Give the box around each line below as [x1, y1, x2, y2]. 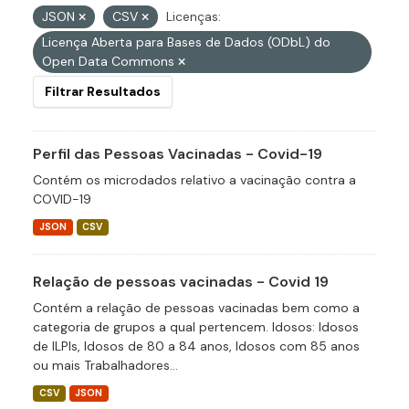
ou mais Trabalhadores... [33, 357, 178, 373]
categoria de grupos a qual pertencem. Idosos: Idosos [33, 319, 359, 335]
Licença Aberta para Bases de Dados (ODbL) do [42, 34, 330, 50]
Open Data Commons [42, 53, 178, 69]
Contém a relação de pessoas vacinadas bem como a [33, 299, 360, 316]
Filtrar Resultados [45, 83, 161, 100]
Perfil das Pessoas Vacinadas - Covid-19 [33, 144, 322, 163]
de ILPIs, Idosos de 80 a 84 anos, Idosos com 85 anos [33, 338, 360, 354]
